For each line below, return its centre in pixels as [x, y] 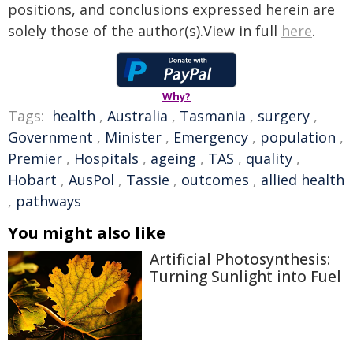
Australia [137, 116]
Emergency [211, 137]
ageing [173, 158]
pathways [48, 201]
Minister [133, 137]
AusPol [91, 180]
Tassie [148, 180]
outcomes [215, 180]
